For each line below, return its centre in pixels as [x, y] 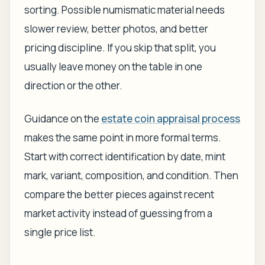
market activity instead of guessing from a [118, 213]
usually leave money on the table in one [113, 67]
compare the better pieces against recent [119, 194]
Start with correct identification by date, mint [125, 156]
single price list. [60, 232]
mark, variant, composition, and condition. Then [131, 175]
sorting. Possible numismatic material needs [125, 10]
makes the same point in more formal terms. [123, 138]
